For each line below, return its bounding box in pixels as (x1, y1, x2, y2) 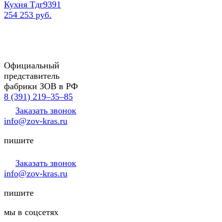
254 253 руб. (4, 9, 52, 20)
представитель (4, 70, 59, 81)
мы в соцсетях (4, 207, 58, 217)
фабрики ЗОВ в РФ (4, 81, 78, 91)
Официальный (4, 60, 59, 70)
